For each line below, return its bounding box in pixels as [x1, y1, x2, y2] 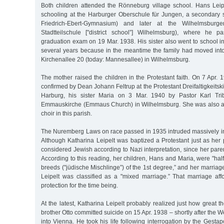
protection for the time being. [41, 181, 118, 189]
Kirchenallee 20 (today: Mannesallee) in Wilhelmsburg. [41, 55, 190, 63]
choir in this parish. [41, 109, 92, 117]
